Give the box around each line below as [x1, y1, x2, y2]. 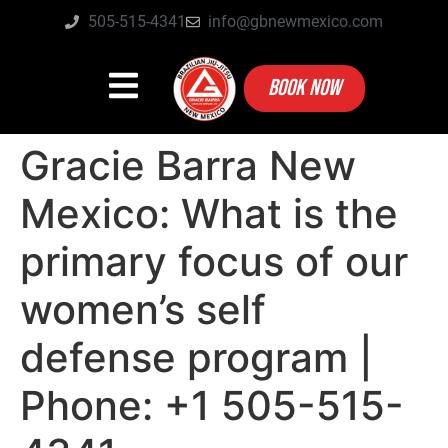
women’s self [20, 284, 266, 334]
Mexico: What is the [20, 188, 398, 238]
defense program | [20, 332, 373, 382]
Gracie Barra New [20, 140, 356, 190]
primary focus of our [20, 236, 408, 286]
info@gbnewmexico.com [208, 12, 383, 31]
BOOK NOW [267, 74, 341, 103]
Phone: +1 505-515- [20, 380, 404, 430]
